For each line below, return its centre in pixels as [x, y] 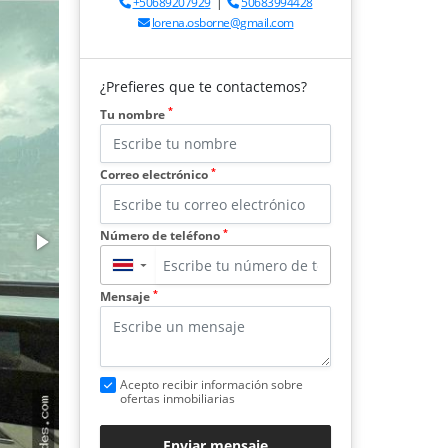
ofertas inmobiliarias [177, 399]
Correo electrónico [155, 175]
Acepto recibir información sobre [211, 385]
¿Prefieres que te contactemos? [203, 86]
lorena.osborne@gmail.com [222, 22]
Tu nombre [134, 114]
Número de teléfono [161, 236]
